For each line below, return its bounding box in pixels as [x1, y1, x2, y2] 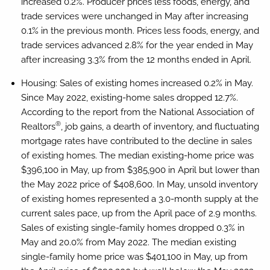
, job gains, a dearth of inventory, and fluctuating [60, 121, 259, 132]
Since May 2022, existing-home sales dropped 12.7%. [20, 92, 238, 103]
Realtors [20, 121, 55, 132]
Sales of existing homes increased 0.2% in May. [59, 77, 253, 89]
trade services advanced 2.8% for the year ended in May [20, 39, 253, 51]
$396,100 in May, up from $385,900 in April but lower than [20, 164, 260, 175]
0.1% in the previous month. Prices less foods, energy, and [20, 25, 259, 36]
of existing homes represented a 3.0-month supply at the [20, 193, 259, 204]
